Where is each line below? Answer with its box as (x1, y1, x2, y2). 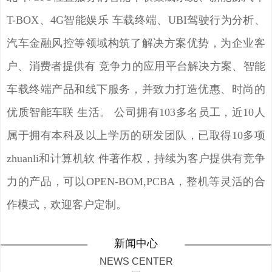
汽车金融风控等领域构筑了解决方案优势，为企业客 (7, 36, 265, 49)
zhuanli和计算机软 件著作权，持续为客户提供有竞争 (7, 152, 265, 165)
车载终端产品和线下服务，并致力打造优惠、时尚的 (7, 83, 265, 95)
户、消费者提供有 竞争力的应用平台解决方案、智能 (7, 59, 265, 72)
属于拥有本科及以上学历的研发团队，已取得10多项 (7, 129, 265, 141)
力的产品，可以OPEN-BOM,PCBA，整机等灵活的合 (7, 175, 265, 188)
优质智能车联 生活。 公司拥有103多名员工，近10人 (7, 106, 265, 118)
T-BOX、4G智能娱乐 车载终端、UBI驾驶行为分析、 (7, 13, 265, 26)
